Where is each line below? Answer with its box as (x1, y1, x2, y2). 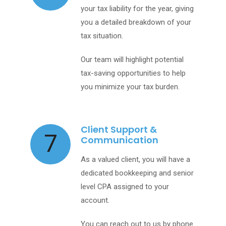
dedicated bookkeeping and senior (81, 168, 194, 178)
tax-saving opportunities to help (81, 69, 186, 78)
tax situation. (81, 31, 123, 41)
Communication (81, 134, 158, 147)
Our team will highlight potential (81, 55, 184, 65)
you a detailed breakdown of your (81, 18, 191, 27)
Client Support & (81, 123, 157, 136)
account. (81, 196, 109, 205)
